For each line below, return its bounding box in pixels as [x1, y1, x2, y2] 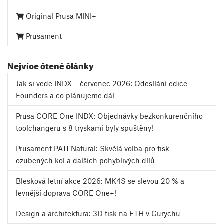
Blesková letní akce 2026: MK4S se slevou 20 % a [16, 176, 184, 186]
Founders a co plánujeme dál [16, 91, 114, 100]
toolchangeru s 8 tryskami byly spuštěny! [16, 123, 153, 133]
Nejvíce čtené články [7, 58, 94, 72]
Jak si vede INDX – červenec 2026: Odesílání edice [16, 79, 187, 88]
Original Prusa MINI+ [24, 11, 96, 21]
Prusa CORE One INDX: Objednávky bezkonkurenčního [16, 111, 203, 121]
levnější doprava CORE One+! [16, 188, 116, 198]
